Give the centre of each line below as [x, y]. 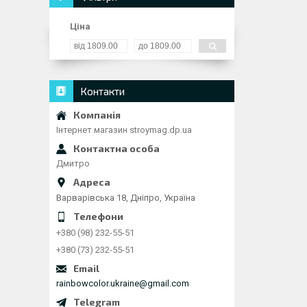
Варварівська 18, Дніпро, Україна [126, 197]
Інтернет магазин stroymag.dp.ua [124, 130]
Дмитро [73, 163]
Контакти [102, 91]
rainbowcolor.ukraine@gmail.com [123, 283]
